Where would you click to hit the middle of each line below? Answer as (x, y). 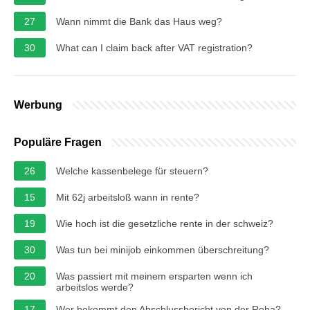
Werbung (38, 104)
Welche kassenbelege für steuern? (132, 171)
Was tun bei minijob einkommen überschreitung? (163, 249)
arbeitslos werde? (95, 287)
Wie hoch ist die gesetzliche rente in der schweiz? (165, 223)
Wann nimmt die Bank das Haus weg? (139, 21)
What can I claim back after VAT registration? (154, 47)
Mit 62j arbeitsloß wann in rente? (128, 197)
